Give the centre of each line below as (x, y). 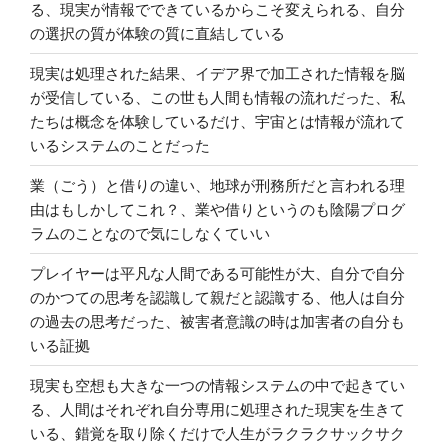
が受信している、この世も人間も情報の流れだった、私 (217, 97)
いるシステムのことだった (120, 145)
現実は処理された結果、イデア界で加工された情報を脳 (217, 73)
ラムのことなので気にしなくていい (150, 233)
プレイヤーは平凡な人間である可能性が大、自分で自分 (217, 273)
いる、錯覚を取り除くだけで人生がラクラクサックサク (217, 433)
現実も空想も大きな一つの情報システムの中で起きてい (217, 385)
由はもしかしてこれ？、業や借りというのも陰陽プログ (217, 209)
